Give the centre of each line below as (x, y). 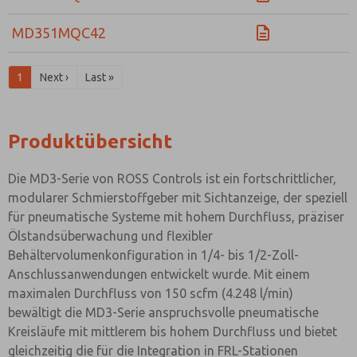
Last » (100, 77)
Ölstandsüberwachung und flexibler (110, 236)
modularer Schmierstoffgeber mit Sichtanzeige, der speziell (178, 198)
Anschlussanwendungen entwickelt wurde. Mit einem (159, 274)
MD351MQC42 (59, 33)
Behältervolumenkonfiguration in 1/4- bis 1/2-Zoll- (153, 255)
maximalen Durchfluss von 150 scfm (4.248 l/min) (151, 293)
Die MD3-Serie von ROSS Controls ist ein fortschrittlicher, (172, 178)
